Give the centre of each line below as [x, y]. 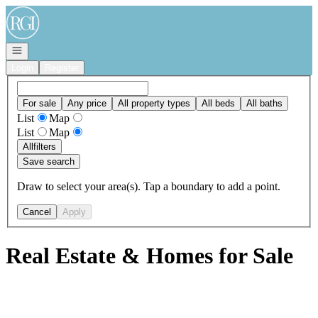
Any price [87, 103]
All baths [264, 103]
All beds [218, 103]
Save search [49, 161]
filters [45, 146]
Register [62, 68]
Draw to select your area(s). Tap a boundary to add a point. [149, 186]
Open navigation [44, 49]
